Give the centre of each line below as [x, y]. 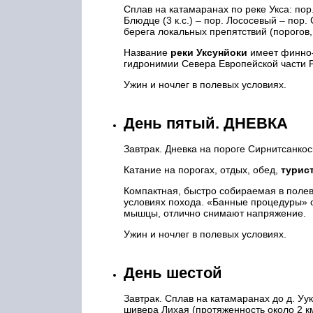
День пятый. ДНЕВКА [206, 123]
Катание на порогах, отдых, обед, [202, 170]
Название [147, 52]
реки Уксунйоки [209, 52]
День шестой [173, 273]
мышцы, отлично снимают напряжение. [216, 213]
